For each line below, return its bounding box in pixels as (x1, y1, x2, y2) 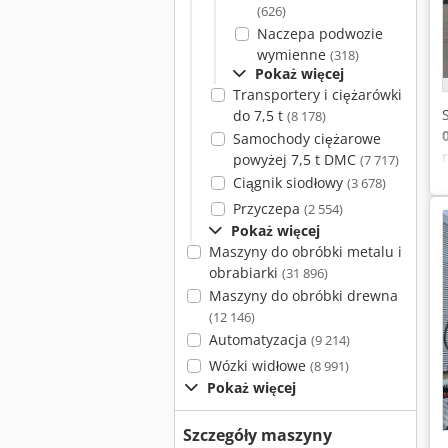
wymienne (256, 45, 330, 64)
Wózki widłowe (208, 356, 310, 375)
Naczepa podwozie (256, 24, 383, 43)
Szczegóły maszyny (183, 424, 332, 446)
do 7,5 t (232, 106, 287, 125)
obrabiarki (208, 263, 282, 282)
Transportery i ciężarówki (232, 85, 402, 104)
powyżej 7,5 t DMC (232, 150, 360, 169)
